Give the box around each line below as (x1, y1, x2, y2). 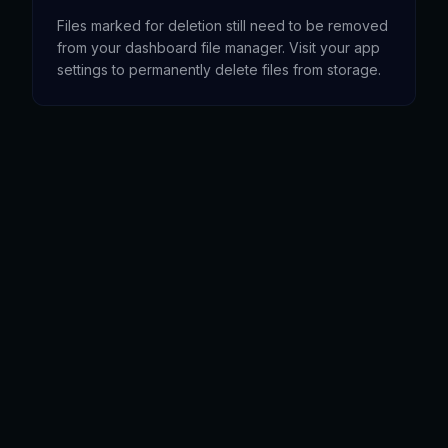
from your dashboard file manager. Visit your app (57, 39, 380, 56)
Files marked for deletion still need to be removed (57, 17, 388, 34)
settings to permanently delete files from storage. (57, 61, 381, 78)
